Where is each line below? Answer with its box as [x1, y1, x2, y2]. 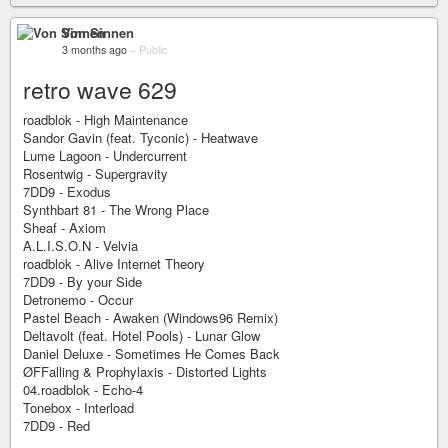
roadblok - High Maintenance [23, 110, 188, 129]
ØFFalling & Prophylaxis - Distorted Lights [23, 362, 267, 381]
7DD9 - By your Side [23, 272, 142, 291]
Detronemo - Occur [23, 290, 133, 309]
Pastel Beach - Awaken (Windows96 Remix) [23, 308, 278, 327]
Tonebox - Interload [23, 398, 134, 417]
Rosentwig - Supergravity [23, 164, 168, 183]
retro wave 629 [23, 73, 177, 106]
